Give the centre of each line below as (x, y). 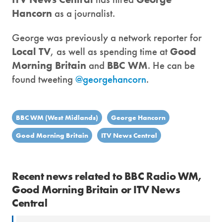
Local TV (31, 52)
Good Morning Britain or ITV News (96, 190)
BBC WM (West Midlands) (57, 118)
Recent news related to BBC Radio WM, (107, 176)
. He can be (171, 65)
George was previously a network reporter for (107, 38)
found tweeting (44, 79)
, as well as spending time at (110, 52)
